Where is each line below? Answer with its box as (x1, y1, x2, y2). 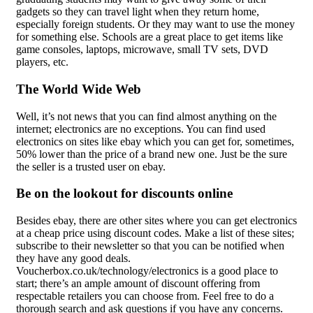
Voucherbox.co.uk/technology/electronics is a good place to (16, 264, 278, 277)
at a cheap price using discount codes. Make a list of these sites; (16, 226, 294, 239)
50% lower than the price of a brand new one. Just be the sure (16, 147, 287, 160)
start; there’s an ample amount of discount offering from (16, 277, 260, 289)
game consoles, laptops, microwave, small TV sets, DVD (16, 43, 268, 56)
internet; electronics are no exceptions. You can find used (16, 122, 265, 135)
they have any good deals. (16, 252, 131, 264)
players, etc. (16, 56, 68, 68)
